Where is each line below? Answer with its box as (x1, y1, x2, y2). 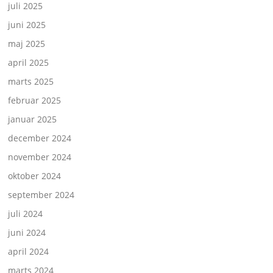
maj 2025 (8, 37, 46, 49)
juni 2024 (8, 226, 46, 238)
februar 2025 (8, 94, 62, 106)
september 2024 (8, 188, 75, 200)
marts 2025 (8, 75, 54, 87)
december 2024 (8, 132, 72, 144)
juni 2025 (8, 18, 46, 30)
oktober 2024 (8, 169, 62, 182)
